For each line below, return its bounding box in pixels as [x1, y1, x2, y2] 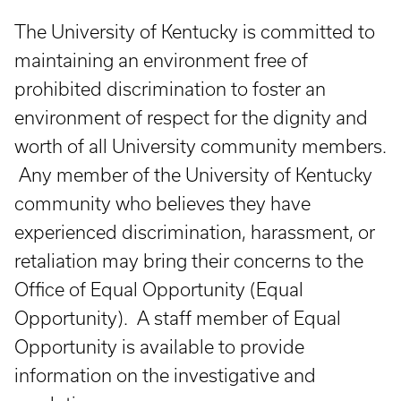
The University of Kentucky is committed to [14, 21, 375, 42]
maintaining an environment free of [14, 50, 308, 71]
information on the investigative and [14, 365, 316, 386]
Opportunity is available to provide [14, 337, 304, 357]
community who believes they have [14, 193, 311, 214]
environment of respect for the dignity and [14, 107, 368, 128]
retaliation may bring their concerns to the [14, 251, 363, 271]
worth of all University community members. [14, 136, 387, 157]
